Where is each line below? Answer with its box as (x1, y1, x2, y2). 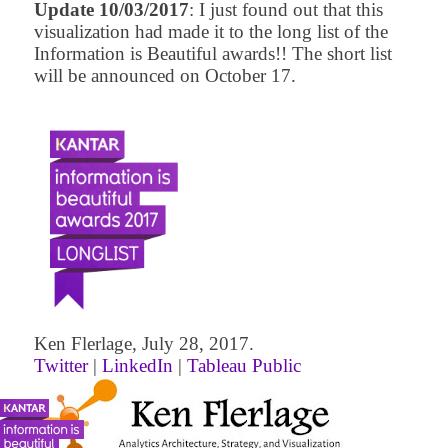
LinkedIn (101, 355, 173, 377)
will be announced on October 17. (33, 65, 301, 87)
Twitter (33, 355, 88, 377)
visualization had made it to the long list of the (33, 21, 388, 43)
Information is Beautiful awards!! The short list (33, 43, 392, 65)
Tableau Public (186, 355, 301, 377)
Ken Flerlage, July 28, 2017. (33, 333, 254, 355)
